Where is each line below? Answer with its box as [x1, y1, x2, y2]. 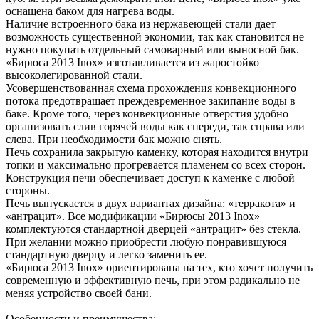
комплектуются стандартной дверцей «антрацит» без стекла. [6, 222, 301, 235]
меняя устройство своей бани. [6, 286, 152, 299]
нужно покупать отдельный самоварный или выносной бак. [6, 43, 299, 56]
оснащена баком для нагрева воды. [6, 4, 174, 17]
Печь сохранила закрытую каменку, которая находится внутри [6, 145, 308, 158]
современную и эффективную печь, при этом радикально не [6, 273, 300, 286]
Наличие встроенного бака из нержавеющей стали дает [6, 17, 276, 30]
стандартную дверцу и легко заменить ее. [6, 248, 207, 261]
